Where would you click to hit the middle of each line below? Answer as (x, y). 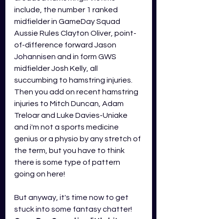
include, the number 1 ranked (67, 10)
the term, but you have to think (70, 151)
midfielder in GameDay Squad (68, 22)
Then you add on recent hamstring (77, 92)
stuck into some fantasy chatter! (73, 209)
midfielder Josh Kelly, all (57, 68)
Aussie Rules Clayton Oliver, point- (75, 33)
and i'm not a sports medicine (67, 127)
